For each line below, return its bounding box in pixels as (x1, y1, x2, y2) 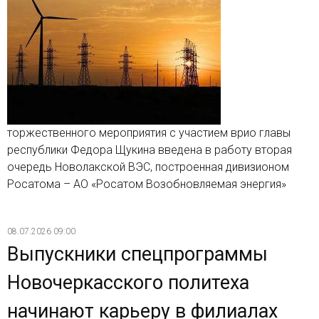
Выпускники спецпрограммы (7, 243, 268, 266)
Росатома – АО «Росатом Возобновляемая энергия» (7, 177, 286, 192)
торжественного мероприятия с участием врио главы (7, 126, 291, 140)
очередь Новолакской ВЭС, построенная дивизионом (7, 160, 289, 174)
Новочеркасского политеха (7, 271, 249, 295)
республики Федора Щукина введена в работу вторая (7, 143, 292, 157)
